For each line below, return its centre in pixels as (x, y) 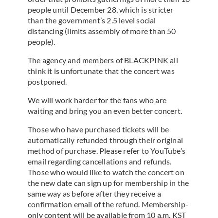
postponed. (47, 82)
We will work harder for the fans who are (97, 100)
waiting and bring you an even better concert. (105, 111)
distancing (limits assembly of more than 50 (102, 31)
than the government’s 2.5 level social (92, 20)
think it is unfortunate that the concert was (101, 71)
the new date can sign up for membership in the (109, 183)
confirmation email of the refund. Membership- (108, 204)
